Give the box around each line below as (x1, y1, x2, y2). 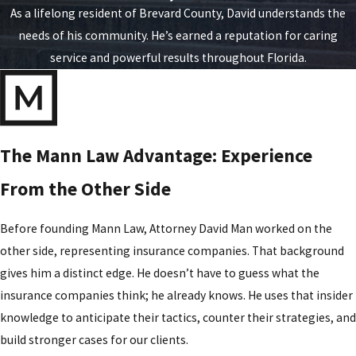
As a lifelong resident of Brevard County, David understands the (10, 6, 346, 21)
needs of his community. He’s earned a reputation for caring (18, 28, 338, 44)
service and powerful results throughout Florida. (49, 50, 307, 66)
